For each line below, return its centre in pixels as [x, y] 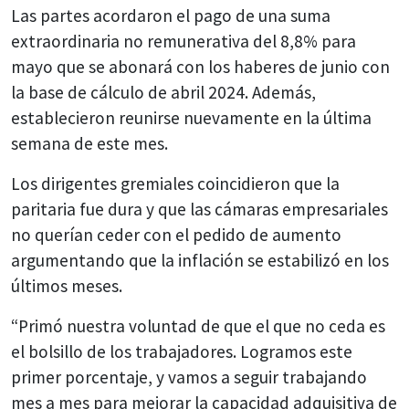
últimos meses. [67, 285]
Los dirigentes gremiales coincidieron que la [175, 183]
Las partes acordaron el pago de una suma [171, 15]
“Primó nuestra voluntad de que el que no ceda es [198, 325]
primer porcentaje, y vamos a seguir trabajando [189, 377]
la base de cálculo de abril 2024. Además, [163, 92]
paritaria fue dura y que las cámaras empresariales [199, 209]
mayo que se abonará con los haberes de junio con [200, 66]
